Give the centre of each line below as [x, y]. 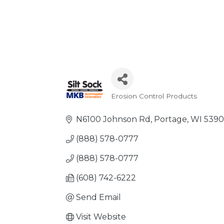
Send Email [98, 197]
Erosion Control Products [154, 96]
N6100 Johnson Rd [113, 119]
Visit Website [101, 217]
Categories [142, 104]
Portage [170, 119]
